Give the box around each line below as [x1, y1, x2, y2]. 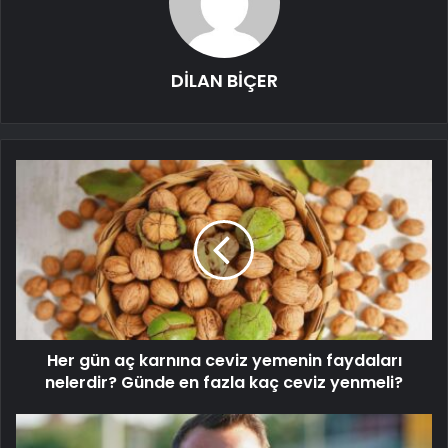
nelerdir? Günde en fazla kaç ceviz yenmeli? [45, 370, 403, 394]
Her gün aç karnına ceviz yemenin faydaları [46, 348, 402, 372]
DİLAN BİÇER [170, 67, 278, 93]
